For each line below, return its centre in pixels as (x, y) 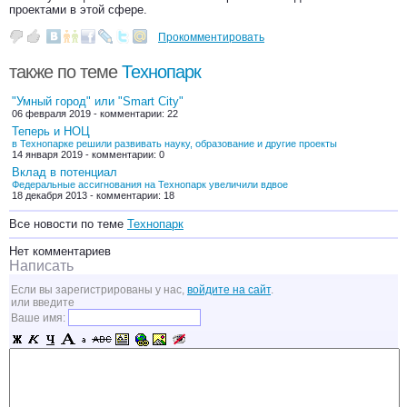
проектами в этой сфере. (78, 10)
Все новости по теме (68, 224)
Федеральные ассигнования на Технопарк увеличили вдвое (150, 184)
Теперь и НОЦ (51, 131)
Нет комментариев (60, 251)
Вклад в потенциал (65, 172)
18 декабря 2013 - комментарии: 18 (93, 195)
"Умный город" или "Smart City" (98, 101)
